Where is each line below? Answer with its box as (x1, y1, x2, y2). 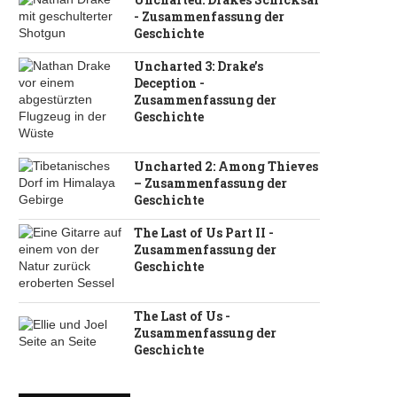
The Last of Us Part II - (134, 224, 274, 241)
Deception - (134, 74, 205, 91)
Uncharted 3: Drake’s (134, 58, 263, 74)
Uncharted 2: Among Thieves (134, 158, 318, 175)
